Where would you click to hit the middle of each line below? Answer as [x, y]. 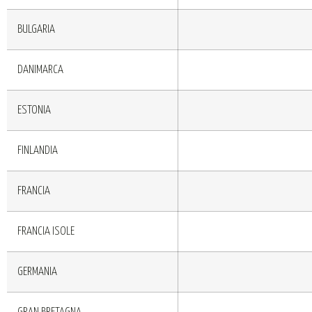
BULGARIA [36, 29]
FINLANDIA [38, 150]
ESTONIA [34, 110]
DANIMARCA [40, 70]
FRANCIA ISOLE [46, 231]
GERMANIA [37, 272]
